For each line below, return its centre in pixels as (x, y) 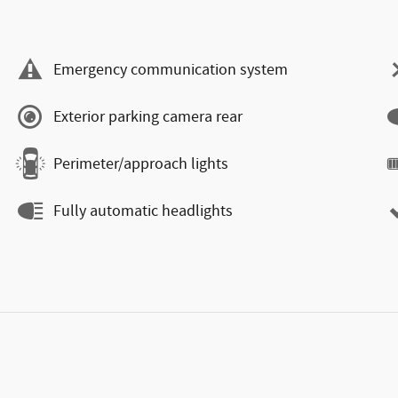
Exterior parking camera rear (148, 117)
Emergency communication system (171, 70)
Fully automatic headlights (143, 211)
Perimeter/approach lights (141, 164)
